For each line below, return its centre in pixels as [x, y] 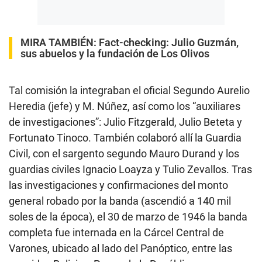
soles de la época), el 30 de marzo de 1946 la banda [128, 217]
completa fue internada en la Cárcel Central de [116, 233]
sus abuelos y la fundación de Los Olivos [115, 54]
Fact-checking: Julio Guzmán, [169, 43]
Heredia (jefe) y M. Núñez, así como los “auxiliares [125, 106]
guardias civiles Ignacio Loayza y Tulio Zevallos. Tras [130, 170]
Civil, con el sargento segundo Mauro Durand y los [124, 154]
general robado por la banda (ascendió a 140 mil [120, 201]
